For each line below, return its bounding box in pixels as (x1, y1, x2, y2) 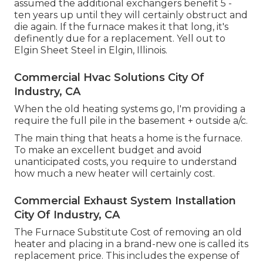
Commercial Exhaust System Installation (14, 194, 236, 207)
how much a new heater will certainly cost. (14, 167, 215, 179)
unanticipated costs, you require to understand (14, 156, 237, 167)
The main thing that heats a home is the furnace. (14, 132, 242, 144)
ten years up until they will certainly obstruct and (14, 9, 248, 21)
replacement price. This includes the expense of (14, 249, 240, 261)
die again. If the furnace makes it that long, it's (14, 21, 228, 32)
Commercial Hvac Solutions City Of (14, 70, 204, 84)
